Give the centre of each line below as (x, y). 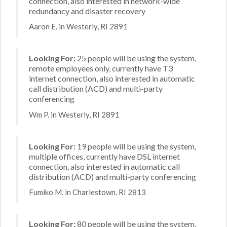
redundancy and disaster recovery (87, 11)
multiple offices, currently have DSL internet (104, 156)
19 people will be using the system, (136, 146)
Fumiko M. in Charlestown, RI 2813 (87, 192)
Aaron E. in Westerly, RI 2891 (78, 26)
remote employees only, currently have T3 (101, 68)
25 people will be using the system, (136, 58)
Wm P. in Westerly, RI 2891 (74, 114)
